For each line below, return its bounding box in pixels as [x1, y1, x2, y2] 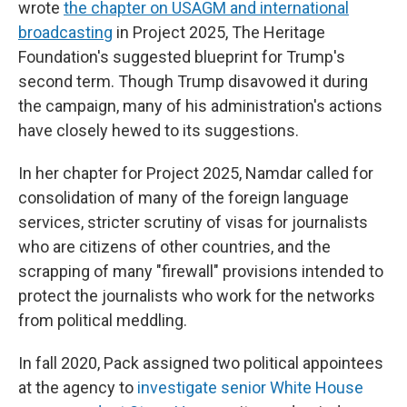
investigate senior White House [134, 378, 363, 397]
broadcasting [18, 23, 113, 42]
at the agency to [18, 378, 134, 397]
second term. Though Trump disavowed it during [18, 72, 368, 91]
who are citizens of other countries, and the [18, 237, 331, 256]
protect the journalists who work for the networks [18, 286, 375, 305]
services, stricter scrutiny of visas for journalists [18, 213, 368, 232]
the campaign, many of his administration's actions [18, 96, 382, 115]
